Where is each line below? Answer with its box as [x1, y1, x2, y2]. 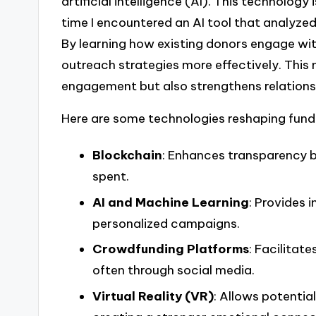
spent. [92, 168, 129, 184]
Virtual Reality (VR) [92, 288, 214, 305]
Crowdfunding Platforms [92, 241, 249, 257]
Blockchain [92, 147, 162, 163]
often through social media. [92, 262, 255, 279]
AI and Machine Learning [92, 194, 249, 210]
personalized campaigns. [92, 215, 240, 231]
